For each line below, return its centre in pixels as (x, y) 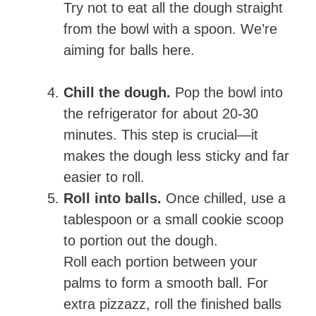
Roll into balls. (113, 199)
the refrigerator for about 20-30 (161, 114)
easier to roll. (104, 177)
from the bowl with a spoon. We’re (170, 29)
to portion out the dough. (141, 241)
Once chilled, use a (224, 199)
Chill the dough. (117, 93)
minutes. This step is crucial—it (161, 135)
